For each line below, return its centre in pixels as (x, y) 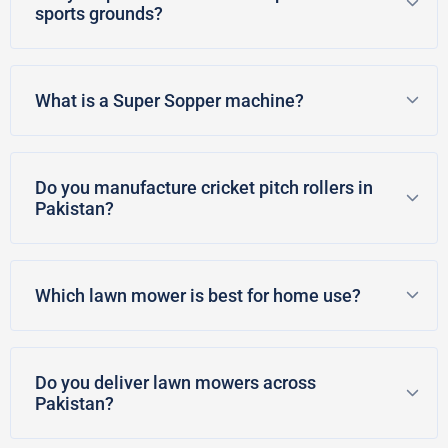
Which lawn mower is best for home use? (198, 295)
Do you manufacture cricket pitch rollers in (204, 187)
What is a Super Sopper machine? (169, 100)
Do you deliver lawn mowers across (175, 382)
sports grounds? (99, 13)
